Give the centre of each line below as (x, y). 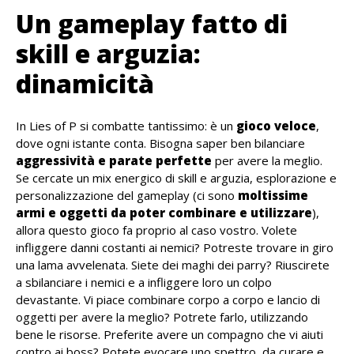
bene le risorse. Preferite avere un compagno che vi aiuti (169, 335)
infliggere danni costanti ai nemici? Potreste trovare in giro (175, 248)
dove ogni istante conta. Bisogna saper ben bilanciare (160, 143)
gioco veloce (276, 126)
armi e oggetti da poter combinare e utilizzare (164, 213)
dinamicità (85, 84)
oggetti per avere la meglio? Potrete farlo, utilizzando (162, 317)
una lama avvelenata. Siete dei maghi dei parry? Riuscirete (173, 265)
